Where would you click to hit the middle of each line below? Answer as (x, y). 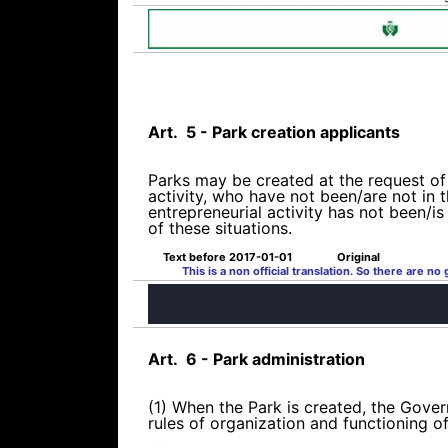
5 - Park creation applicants (289, 131)
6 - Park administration (271, 359)
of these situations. (220, 227)
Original (358, 256)
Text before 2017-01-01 (227, 256)
